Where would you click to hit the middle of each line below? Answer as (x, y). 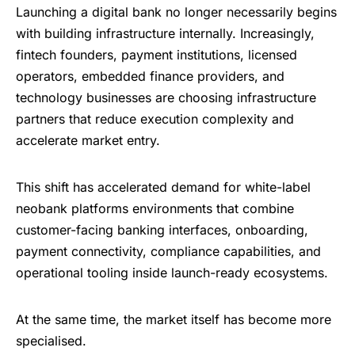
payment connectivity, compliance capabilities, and (168, 252)
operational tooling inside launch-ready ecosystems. (172, 273)
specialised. (51, 341)
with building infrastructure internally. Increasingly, (165, 34)
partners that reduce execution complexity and (155, 119)
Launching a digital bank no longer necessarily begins (176, 12)
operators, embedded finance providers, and (150, 76)
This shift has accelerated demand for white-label (163, 187)
